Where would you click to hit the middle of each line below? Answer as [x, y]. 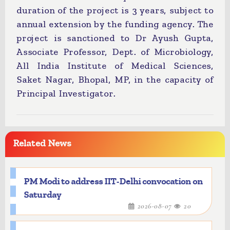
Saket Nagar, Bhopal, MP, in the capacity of [115, 80]
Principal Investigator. [66, 93]
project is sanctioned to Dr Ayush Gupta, [115, 38]
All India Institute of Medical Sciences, [115, 66]
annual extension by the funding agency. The [115, 24]
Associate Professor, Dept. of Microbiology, [115, 52]
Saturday [43, 195]
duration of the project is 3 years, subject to [115, 10]
